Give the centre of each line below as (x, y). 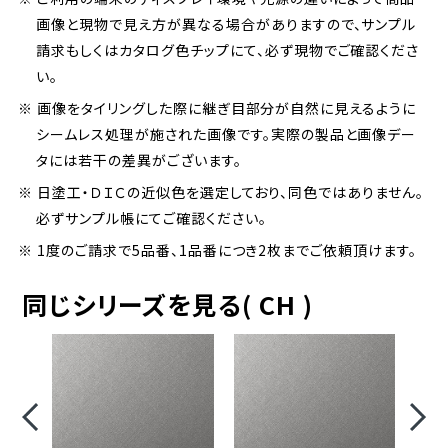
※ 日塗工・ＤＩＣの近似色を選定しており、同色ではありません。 (221, 192)
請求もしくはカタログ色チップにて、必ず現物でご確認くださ (228, 50)
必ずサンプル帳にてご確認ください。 (151, 218)
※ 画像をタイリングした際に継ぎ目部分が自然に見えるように (217, 108)
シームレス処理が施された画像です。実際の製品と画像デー (226, 134)
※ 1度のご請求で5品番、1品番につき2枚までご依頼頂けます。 (217, 250)
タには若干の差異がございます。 (139, 160)
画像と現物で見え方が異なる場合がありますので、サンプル (226, 24)
